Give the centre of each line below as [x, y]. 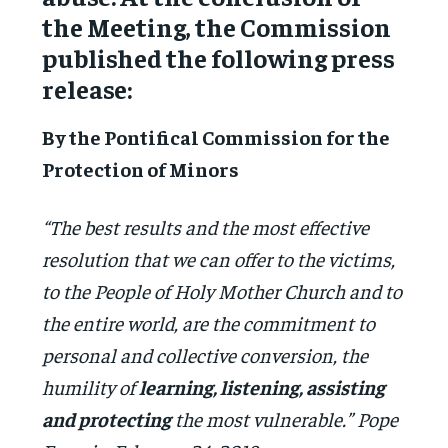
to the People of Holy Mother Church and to [222, 290]
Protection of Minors [141, 168]
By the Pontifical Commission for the [216, 136]
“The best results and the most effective [206, 226]
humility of [91, 386]
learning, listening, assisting [262, 386]
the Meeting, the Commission [217, 26]
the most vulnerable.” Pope [285, 418]
